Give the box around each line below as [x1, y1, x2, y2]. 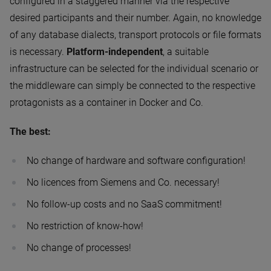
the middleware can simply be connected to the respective [10, 80, 255, 92]
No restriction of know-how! [27, 220, 143, 232]
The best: [10, 126, 51, 138]
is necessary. [10, 46, 67, 58]
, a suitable [163, 46, 209, 58]
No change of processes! [27, 242, 131, 254]
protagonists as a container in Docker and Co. [10, 97, 203, 109]
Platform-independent [67, 46, 163, 58]
